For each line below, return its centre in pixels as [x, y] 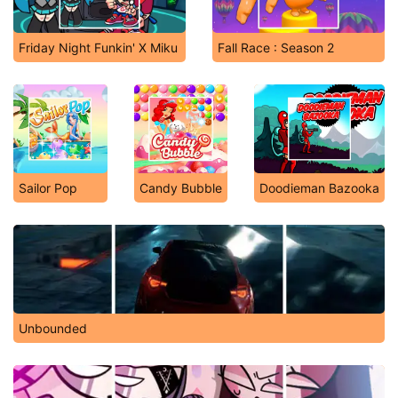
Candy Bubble [180, 188]
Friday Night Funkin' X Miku [98, 48]
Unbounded [53, 328]
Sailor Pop [48, 188]
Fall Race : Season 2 [276, 48]
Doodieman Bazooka [319, 188]
